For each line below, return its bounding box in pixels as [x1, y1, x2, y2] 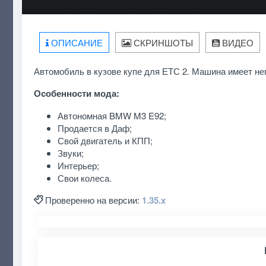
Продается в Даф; [57, 121, 132, 134]
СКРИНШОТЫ [131, 36, 193, 49]
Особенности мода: [33, 86, 119, 100]
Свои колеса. [57, 171, 112, 184]
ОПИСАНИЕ [49, 36, 103, 49]
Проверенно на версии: [45, 193, 142, 206]
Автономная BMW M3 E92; [57, 109, 166, 122]
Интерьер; [57, 159, 99, 172]
